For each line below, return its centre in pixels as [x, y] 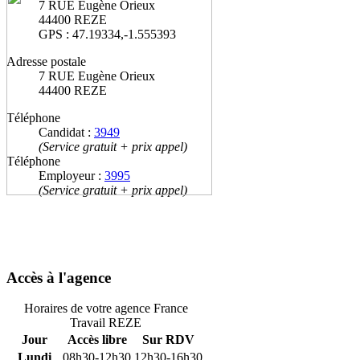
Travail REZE [106, 323]
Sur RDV [168, 340]
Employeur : [72, 176]
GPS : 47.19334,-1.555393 [107, 35]
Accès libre [97, 340]
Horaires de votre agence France [106, 309]
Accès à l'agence [59, 277]
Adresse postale [46, 62]
